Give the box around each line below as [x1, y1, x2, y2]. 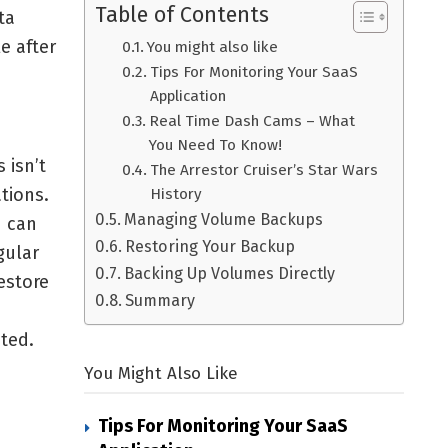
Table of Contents [95, 2, 269, 29]
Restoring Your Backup [125, 237, 296, 257]
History [150, 185, 203, 204]
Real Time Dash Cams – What [149, 112, 356, 131]
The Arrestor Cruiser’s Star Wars [150, 161, 379, 180]
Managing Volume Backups [124, 210, 324, 230]
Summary [125, 291, 196, 311]
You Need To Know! [149, 136, 283, 155]
